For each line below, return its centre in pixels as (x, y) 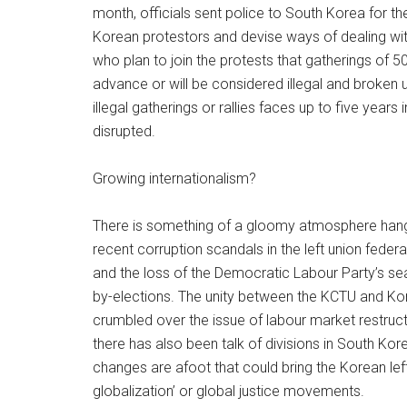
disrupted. (124, 131)
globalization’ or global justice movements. (228, 391)
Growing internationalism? (174, 179)
